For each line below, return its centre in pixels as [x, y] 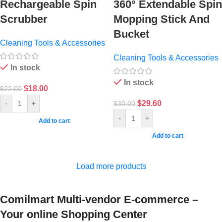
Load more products [111, 166]
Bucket [131, 34]
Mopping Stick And [162, 19]
